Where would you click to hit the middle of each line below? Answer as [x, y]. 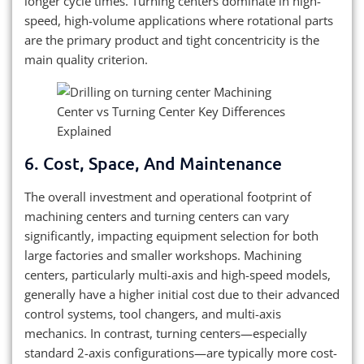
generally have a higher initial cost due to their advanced [182, 295]
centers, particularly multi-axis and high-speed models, [178, 275]
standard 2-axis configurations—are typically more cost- [181, 353]
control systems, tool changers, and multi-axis [153, 314]
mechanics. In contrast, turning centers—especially [166, 334]
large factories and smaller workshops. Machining [163, 256]
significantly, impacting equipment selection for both [171, 236]
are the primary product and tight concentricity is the [172, 40]
